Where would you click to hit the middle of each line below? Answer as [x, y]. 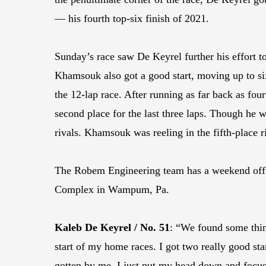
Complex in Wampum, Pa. [112, 189]
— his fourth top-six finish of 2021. [132, 18]
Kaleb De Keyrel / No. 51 [112, 227]
